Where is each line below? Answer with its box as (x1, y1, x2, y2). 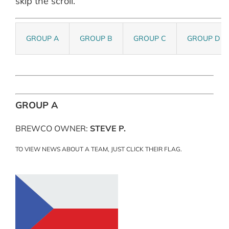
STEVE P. (89, 123, 126, 133)
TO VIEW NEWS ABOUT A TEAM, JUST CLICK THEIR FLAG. (15, 145, 182, 153)
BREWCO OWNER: (15, 123, 90, 133)
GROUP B (79, 33, 112, 43)
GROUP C (133, 33, 166, 43)
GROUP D (187, 33, 220, 43)
